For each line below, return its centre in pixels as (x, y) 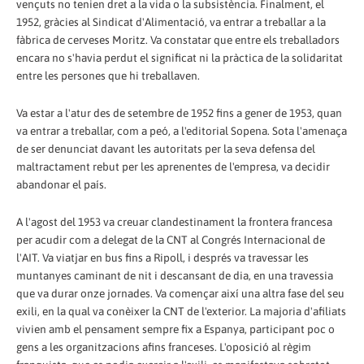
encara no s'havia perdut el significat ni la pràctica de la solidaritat (180, 57)
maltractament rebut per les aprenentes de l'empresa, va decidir (173, 166)
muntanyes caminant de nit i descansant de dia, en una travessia (175, 275)
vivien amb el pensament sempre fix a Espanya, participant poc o (175, 329)
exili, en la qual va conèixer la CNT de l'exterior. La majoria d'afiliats (181, 311)
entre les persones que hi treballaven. (108, 75)
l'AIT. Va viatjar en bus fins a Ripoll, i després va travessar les (162, 257)
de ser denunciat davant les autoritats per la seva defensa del (166, 148)
